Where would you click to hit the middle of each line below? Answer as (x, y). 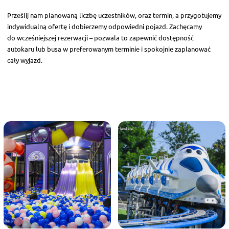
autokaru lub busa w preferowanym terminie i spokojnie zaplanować (109, 49)
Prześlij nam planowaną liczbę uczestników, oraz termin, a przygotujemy (114, 15)
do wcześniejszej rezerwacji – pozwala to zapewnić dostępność (101, 38)
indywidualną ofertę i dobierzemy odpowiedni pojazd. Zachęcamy (105, 27)
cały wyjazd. (25, 60)
